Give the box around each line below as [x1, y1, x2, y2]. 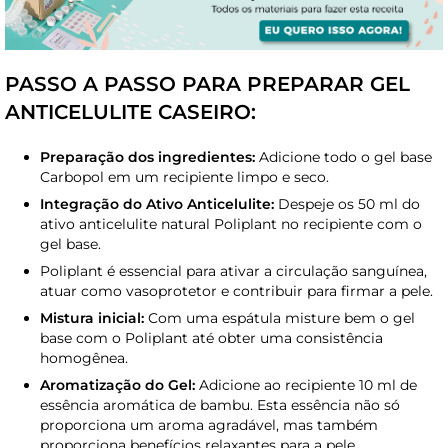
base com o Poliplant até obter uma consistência [40, 328, 383, 347]
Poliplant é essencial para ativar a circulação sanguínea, [40, 261, 427, 280]
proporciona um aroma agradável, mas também [40, 415, 378, 434]
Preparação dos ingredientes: [40, 147, 255, 166]
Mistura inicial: [40, 308, 144, 327]
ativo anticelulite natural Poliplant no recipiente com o [40, 214, 422, 233]
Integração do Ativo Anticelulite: [40, 194, 274, 213]
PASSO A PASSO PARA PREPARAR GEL [5, 71, 410, 96]
